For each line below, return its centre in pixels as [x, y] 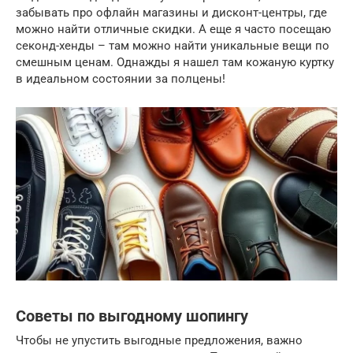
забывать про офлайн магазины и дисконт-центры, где [171, 13]
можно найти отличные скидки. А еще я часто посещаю [173, 29]
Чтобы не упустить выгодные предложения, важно [159, 340]
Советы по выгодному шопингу [132, 316]
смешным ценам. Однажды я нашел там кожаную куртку [175, 62]
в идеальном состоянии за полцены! [121, 79]
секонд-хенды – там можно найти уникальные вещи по [173, 46]
